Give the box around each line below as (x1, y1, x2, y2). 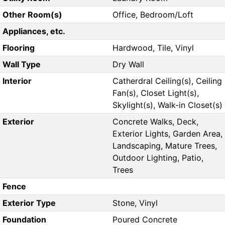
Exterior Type (2, 198, 56, 208)
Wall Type (2, 59, 41, 70)
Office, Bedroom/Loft (113, 10, 193, 20)
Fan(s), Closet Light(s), (113, 88, 199, 98)
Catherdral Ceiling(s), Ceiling (113, 76, 222, 86)
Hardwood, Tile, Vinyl (113, 43, 194, 53)
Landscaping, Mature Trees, (113, 141, 217, 151)
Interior (2, 76, 32, 86)
